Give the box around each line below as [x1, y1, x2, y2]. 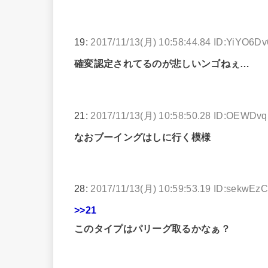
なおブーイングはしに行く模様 [74, 131, 211, 142]
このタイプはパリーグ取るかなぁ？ [74, 223, 230, 234]
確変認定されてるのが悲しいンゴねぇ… [74, 58, 250, 69]
